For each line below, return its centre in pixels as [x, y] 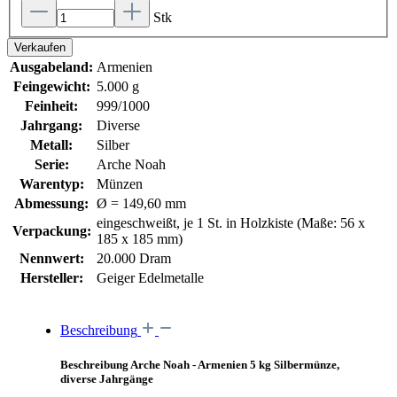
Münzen [120, 184]
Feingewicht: [51, 87]
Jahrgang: [51, 126]
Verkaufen [40, 48]
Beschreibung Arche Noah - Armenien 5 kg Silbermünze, [200, 365]
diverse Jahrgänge [107, 379]
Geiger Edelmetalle [150, 278]
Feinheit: [51, 106]
